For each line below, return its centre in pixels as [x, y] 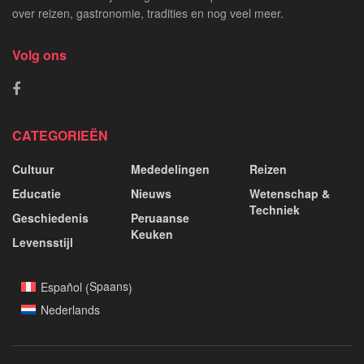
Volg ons [39, 54]
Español [61, 286]
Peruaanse [160, 217]
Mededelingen [170, 169]
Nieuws [151, 193]
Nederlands [70, 310]
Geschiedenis [50, 217]
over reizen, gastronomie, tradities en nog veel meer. [148, 13]
